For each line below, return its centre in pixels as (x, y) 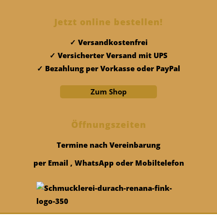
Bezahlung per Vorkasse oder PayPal (113, 69)
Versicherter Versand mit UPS (113, 55)
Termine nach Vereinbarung (108, 145)
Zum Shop (108, 92)
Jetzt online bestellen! (108, 22)
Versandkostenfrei (113, 42)
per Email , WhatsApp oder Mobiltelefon (108, 163)
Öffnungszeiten (108, 125)
